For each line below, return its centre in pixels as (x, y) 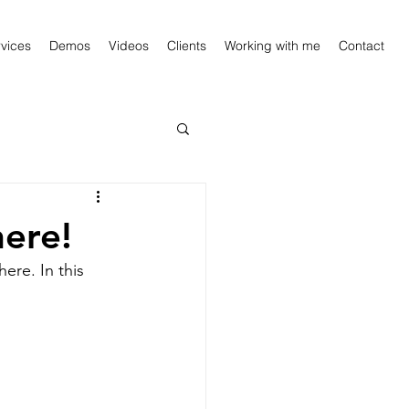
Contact (362, 46)
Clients (187, 46)
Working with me (273, 46)
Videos (129, 46)
